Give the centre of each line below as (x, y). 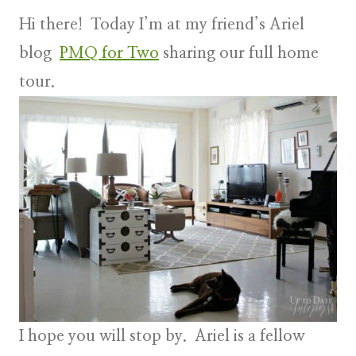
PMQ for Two (109, 53)
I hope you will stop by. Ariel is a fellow (162, 337)
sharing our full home (239, 53)
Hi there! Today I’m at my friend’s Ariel (162, 24)
